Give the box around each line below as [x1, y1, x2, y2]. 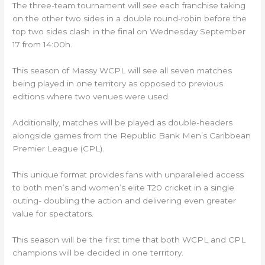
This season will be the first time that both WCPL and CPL [12, 234, 246, 244]
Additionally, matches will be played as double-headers [12, 118, 233, 128]
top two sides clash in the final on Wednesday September [12, 27, 246, 37]
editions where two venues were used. [12, 92, 170, 102]
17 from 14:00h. [12, 40, 73, 50]
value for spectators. [12, 209, 94, 219]
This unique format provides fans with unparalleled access [12, 170, 244, 180]
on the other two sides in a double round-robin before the [12, 14, 247, 24]
